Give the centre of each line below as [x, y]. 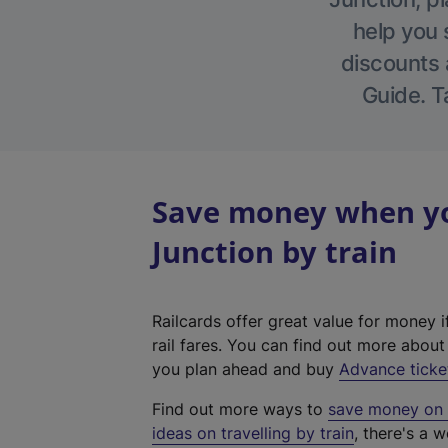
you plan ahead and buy [245, 369]
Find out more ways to [240, 409]
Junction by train [274, 251]
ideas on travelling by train [253, 433]
